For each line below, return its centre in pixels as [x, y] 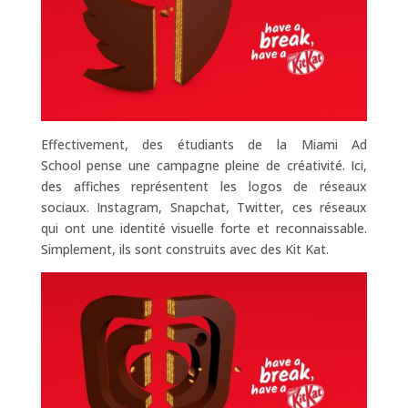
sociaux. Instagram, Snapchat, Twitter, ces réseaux [204, 207]
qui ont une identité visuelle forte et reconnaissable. [204, 228]
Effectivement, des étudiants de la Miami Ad [204, 144]
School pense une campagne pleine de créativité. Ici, [204, 165]
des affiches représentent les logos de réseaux [204, 186]
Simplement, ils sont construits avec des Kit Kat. [184, 249]
